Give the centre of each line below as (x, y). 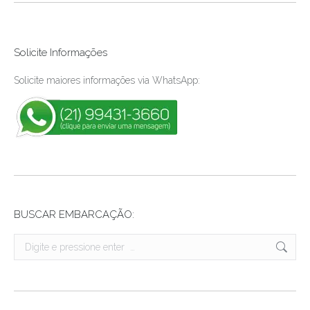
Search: (29, 241)
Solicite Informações (61, 53)
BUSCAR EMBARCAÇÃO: (74, 215)
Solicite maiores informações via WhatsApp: (107, 80)
